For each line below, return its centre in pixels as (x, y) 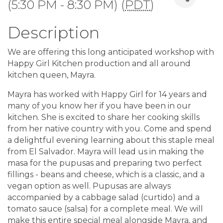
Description (54, 33)
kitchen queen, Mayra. (53, 75)
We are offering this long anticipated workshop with (111, 52)
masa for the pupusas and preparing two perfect (105, 163)
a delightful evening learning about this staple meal (111, 140)
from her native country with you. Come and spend (110, 129)
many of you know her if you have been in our (99, 106)
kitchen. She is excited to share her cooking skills (104, 117)
